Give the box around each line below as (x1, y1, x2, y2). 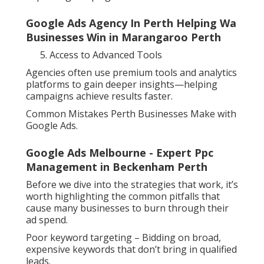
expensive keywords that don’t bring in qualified (26, 243, 237, 256)
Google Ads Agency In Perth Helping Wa (26, 16, 236, 31)
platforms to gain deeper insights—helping (26, 78, 217, 91)
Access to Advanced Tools (49, 48, 162, 62)
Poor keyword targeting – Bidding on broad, (26, 231, 221, 245)
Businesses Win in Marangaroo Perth (26, 30, 221, 45)
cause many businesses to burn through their (26, 202, 229, 215)
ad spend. (26, 213, 68, 227)
